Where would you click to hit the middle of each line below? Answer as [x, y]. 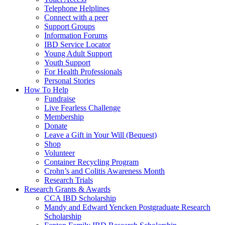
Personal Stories [70, 80]
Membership [64, 117]
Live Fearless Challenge [82, 107]
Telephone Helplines [77, 8]
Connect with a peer [76, 17]
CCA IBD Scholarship [80, 198]
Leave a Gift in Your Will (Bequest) [100, 135]
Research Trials [69, 180]
